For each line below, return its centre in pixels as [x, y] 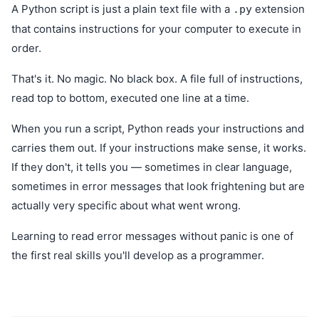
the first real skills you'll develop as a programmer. [138, 255]
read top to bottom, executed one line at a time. [130, 98]
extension [278, 9]
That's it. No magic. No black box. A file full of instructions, [157, 79]
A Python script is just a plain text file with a [122, 9]
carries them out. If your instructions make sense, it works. [159, 148]
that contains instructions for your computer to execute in [156, 29]
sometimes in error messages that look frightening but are [158, 186]
